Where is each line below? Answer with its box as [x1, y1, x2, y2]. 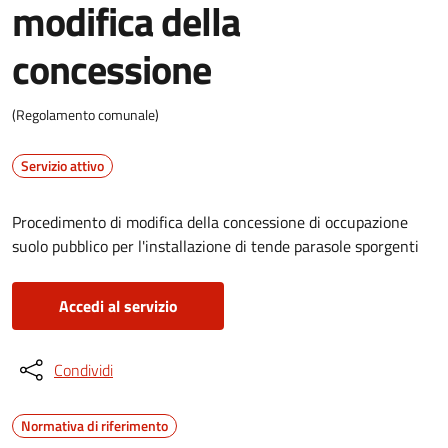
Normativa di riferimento [21, 415, 168, 436]
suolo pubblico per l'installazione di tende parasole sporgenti [12, 234, 419, 258]
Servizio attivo [21, 155, 104, 176]
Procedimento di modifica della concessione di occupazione [12, 210, 408, 234]
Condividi [54, 358, 113, 382]
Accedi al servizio [58, 294, 178, 318]
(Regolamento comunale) [12, 104, 159, 125]
